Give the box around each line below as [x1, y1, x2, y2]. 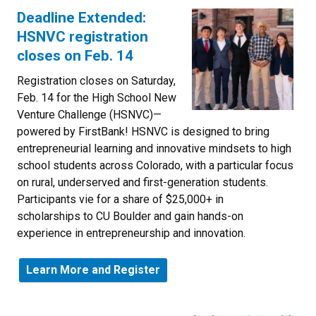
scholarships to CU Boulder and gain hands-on [17, 209, 243, 223]
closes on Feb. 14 [17, 47, 133, 64]
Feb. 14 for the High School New [17, 90, 176, 104]
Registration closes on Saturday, [17, 73, 176, 87]
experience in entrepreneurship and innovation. [17, 226, 245, 240]
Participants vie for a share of [17, 192, 166, 206]
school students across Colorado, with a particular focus [17, 158, 293, 172]
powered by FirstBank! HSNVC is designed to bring [17, 124, 269, 138]
